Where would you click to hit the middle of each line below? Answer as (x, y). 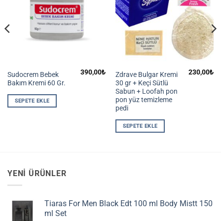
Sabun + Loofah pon (146, 91)
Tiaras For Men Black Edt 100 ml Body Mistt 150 (129, 204)
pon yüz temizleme (144, 99)
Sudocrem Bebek (33, 74)
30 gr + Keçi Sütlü (142, 83)
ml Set (55, 214)
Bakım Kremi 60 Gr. (36, 83)
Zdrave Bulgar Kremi (146, 74)
